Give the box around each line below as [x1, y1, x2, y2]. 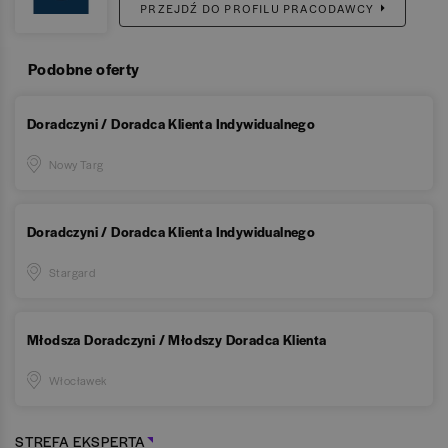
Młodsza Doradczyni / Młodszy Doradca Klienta [27, 330, 327, 350]
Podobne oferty [28, 58, 140, 80]
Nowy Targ [49, 156, 104, 173]
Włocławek [49, 372, 107, 389]
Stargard [49, 264, 96, 281]
